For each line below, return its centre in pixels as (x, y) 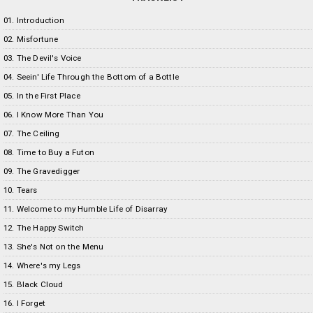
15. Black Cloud (34, 284)
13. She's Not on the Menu (54, 246)
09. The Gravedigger (42, 171)
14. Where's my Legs (42, 265)
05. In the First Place (42, 95)
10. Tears (21, 190)
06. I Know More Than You (54, 114)
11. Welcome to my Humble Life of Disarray (86, 209)
